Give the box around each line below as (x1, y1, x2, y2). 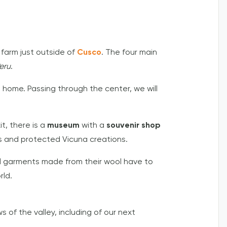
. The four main (101, 49, 157, 57)
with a (82, 122, 106, 130)
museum (47, 122, 82, 130)
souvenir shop (106, 122, 161, 130)
